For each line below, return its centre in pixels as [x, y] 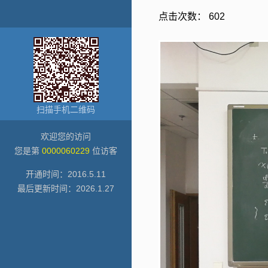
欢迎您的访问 [66, 136]
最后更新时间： [47, 188]
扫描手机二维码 [66, 109]
